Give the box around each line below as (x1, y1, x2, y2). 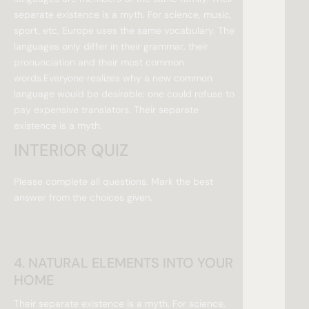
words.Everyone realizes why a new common (14, 72, 212, 85)
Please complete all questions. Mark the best (14, 175, 213, 188)
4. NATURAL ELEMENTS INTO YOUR (14, 254, 233, 272)
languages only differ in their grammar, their (14, 40, 208, 53)
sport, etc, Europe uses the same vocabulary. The (14, 24, 235, 37)
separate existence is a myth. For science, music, (14, 8, 232, 21)
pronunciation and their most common (14, 56, 184, 69)
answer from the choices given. (14, 191, 152, 204)
